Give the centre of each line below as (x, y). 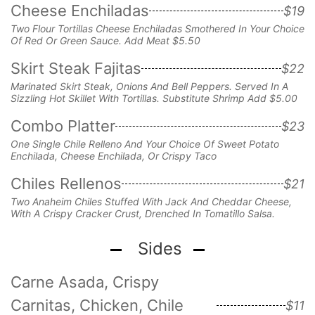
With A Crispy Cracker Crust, (78, 213)
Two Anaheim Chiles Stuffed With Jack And (111, 201)
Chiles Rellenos (66, 183)
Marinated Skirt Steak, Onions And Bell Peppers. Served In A (149, 86)
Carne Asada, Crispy (85, 282)
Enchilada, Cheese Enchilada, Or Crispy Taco (115, 155)
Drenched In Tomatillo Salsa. (210, 213)
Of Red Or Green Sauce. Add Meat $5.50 (105, 40)
